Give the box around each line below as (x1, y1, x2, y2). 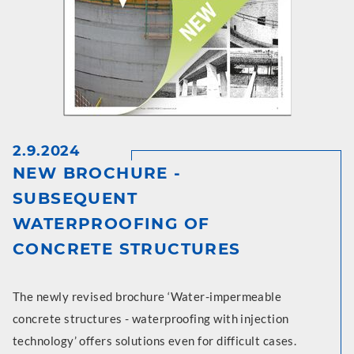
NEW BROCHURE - (13, 164, 182, 183)
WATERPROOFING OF (13, 214, 210, 233)
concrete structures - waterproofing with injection (13, 311, 289, 326)
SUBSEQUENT (13, 189, 137, 208)
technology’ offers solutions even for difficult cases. (13, 333, 297, 348)
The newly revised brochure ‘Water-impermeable (13, 289, 282, 303)
